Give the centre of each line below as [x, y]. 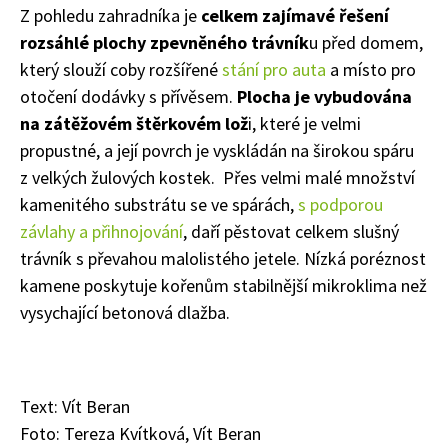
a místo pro [371, 69]
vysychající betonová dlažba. [125, 312]
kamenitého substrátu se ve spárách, [159, 204]
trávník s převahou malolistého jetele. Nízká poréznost [223, 258]
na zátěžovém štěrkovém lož [134, 123]
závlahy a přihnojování [101, 231]
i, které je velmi [304, 123]
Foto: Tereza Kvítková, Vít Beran [140, 433]
